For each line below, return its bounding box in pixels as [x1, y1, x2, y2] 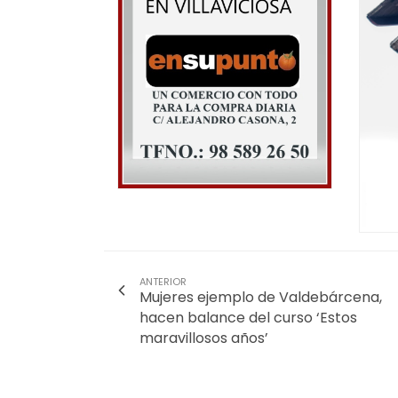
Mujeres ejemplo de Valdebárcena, [139, 286, 382, 307]
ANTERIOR [139, 274, 187, 289]
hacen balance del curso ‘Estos [139, 306, 357, 328]
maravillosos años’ [139, 327, 268, 348]
